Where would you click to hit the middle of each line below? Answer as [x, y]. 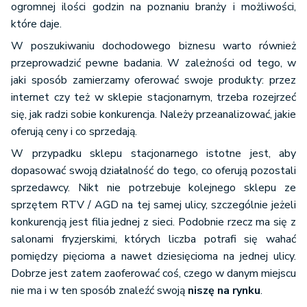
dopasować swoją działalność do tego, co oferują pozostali [153, 171]
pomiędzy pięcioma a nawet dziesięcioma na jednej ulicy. [153, 257]
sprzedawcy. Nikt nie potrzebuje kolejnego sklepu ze [153, 188]
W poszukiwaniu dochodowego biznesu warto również [153, 46]
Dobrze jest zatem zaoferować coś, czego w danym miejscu [153, 274]
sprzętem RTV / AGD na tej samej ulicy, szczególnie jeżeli [153, 205]
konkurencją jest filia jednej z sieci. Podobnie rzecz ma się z [153, 222]
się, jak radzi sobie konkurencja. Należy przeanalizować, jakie [153, 115]
